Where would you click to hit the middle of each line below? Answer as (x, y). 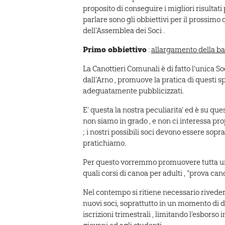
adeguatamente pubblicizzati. (133, 91)
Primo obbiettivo (115, 49)
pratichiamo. (104, 143)
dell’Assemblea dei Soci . (124, 31)
